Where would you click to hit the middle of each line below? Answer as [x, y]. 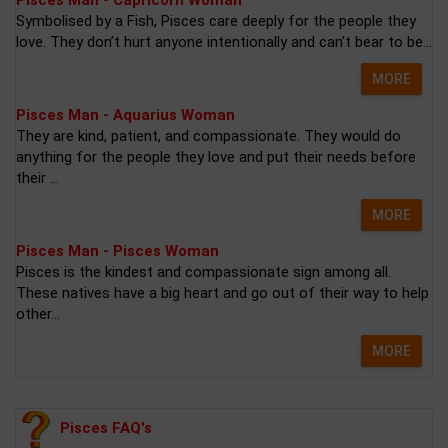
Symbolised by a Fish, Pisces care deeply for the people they [216, 21]
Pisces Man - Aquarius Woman [125, 115]
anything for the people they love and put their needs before [216, 157]
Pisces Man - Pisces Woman [117, 251]
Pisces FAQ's [106, 427]
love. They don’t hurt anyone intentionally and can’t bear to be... [224, 42]
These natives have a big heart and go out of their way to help [222, 293]
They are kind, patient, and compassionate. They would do [208, 136]
